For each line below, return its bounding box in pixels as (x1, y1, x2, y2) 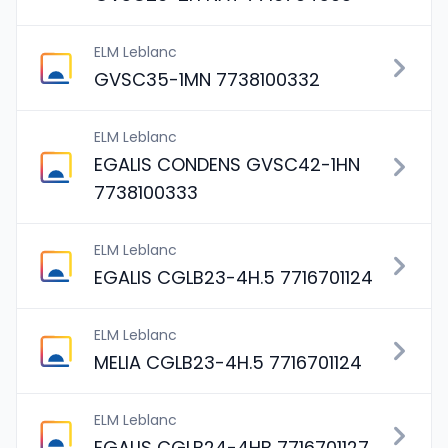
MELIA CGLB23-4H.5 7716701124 (94, 350, 362, 375)
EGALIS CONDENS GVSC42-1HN (94, 152, 360, 177)
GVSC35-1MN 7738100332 (94, 67, 320, 92)
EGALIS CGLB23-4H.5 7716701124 (94, 265, 373, 290)
